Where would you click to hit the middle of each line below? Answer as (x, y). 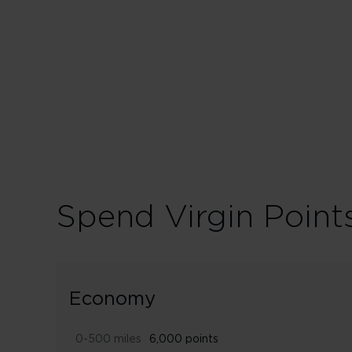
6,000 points (184, 339)
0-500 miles (108, 339)
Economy (112, 299)
